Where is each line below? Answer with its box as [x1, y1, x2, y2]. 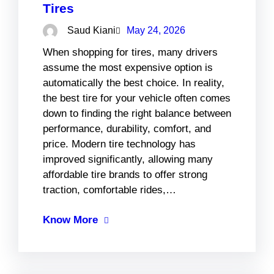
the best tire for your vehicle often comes [43, 92, 231, 104]
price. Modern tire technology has [43, 138, 196, 150]
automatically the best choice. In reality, [43, 76, 224, 89]
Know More [43, 213, 98, 226]
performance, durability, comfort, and [43, 122, 211, 135]
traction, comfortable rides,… [43, 183, 176, 196]
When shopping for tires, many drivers [43, 46, 218, 58]
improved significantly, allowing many [43, 153, 213, 165]
